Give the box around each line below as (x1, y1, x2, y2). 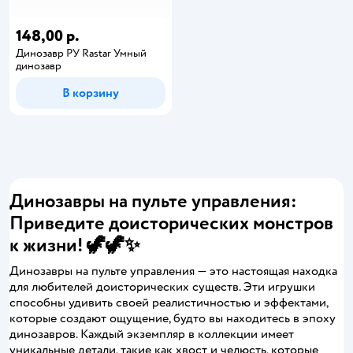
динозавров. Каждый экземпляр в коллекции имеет (9, 325, 294, 342)
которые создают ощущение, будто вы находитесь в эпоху (9, 310, 336, 326)
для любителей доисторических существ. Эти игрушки (9, 278, 315, 295)
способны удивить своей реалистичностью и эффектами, (9, 294, 328, 310)
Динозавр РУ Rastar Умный (16, 46, 147, 60)
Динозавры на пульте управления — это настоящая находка (9, 262, 337, 279)
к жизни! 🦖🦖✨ (9, 232, 140, 258)
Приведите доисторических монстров (9, 210, 333, 236)
